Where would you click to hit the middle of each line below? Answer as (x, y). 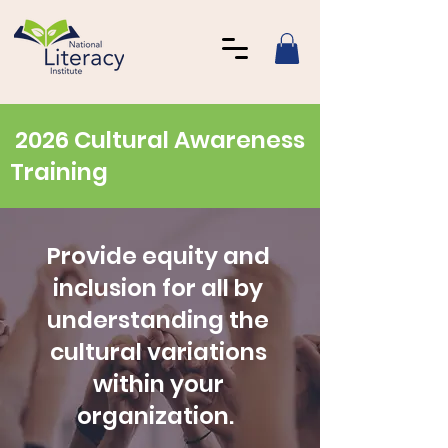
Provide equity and (158, 256)
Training (61, 172)
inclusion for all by (158, 288)
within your (158, 384)
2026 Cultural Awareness (157, 140)
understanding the (158, 320)
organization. (158, 416)
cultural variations (158, 352)
